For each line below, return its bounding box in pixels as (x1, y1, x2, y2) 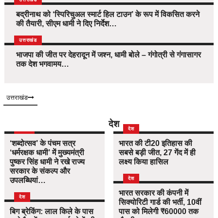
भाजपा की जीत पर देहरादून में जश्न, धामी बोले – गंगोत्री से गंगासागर (16, 51, 201, 59)
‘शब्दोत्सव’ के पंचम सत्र (10, 139, 76, 148)
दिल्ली (18, 126, 30, 132)
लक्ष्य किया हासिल (119, 158, 169, 166)
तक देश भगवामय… (16, 60, 69, 69)
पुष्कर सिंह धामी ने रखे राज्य (10, 158, 85, 166)
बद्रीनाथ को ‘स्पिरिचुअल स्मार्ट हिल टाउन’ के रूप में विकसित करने (16, 10, 200, 19)
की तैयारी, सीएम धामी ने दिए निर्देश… (16, 19, 117, 28)
